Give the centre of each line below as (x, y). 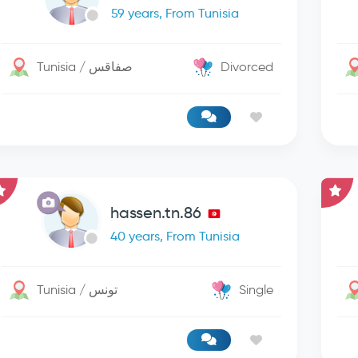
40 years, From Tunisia (175, 236)
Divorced (247, 67)
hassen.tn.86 (155, 213)
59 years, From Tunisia (175, 13)
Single (257, 290)
